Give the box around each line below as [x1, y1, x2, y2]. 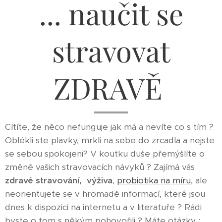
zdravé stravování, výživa [5, 175, 112, 186]
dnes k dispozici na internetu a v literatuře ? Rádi [5, 202, 202, 213]
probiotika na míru [117, 175, 191, 186]
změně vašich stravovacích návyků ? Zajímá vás [5, 162, 195, 173]
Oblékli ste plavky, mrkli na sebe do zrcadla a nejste [5, 135, 215, 146]
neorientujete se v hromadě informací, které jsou [5, 188, 205, 200]
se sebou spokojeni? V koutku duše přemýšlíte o [5, 148, 205, 160]
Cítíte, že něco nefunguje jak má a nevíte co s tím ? [5, 121, 214, 133]
